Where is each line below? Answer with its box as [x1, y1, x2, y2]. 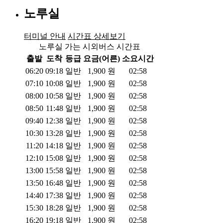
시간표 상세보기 [68, 31, 125, 40]
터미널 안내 [24, 31, 66, 40]
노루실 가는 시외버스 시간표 [39, 42, 140, 51]
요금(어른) [83, 54, 120, 63]
